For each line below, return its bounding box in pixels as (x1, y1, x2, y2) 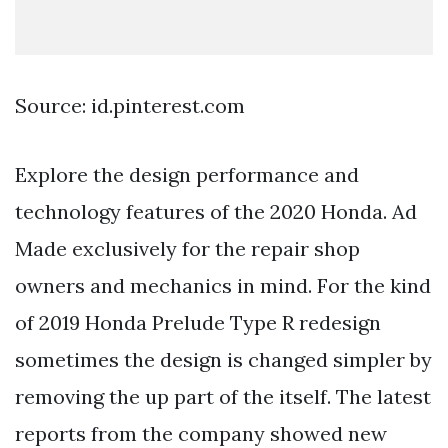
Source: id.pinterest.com (15, 93, 245, 119)
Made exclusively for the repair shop (15, 236, 360, 262)
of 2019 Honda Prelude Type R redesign (15, 310, 381, 336)
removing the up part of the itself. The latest (15, 384, 431, 410)
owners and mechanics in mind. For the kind (15, 273, 431, 299)
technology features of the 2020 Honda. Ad (15, 199, 417, 225)
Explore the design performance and (15, 162, 359, 188)
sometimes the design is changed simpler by (15, 347, 432, 373)
